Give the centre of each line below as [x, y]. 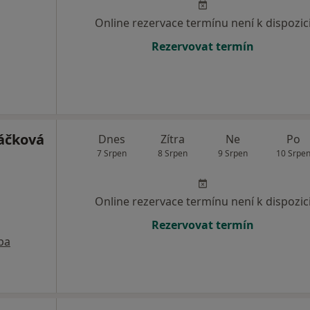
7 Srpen [112, 153]
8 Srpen [172, 153]
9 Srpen [233, 153]
